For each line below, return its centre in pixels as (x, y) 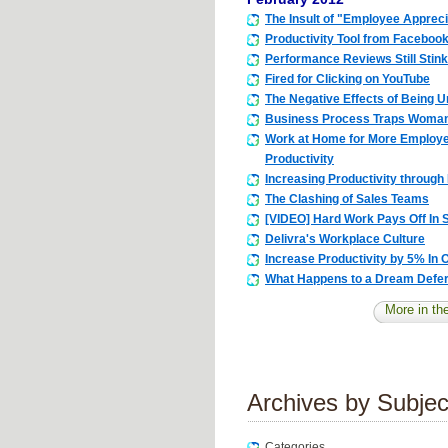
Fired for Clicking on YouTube (347, 79)
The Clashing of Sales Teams (347, 199)
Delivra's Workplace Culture (345, 239)
